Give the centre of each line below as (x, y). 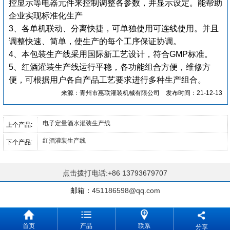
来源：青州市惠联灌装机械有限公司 (110, 93)
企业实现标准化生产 (46, 15)
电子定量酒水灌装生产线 (76, 123)
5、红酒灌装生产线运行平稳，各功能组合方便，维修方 (110, 67)
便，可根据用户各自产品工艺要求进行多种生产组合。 (107, 80)
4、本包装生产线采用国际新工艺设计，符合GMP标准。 (111, 54)
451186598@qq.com (126, 190)
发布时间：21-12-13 (191, 93)
